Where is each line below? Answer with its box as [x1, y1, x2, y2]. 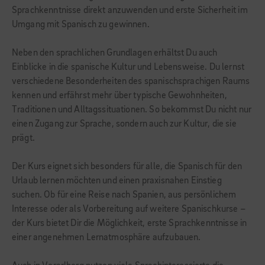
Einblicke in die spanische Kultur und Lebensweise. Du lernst [12, 63, 244, 72]
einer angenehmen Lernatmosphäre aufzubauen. [12, 233, 201, 243]
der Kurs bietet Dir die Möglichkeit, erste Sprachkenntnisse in [12, 219, 247, 228]
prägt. [12, 134, 35, 143]
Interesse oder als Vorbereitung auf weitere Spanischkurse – [12, 205, 245, 214]
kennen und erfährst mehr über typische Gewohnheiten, [12, 91, 227, 101]
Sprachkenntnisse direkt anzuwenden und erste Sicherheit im [12, 6, 248, 15]
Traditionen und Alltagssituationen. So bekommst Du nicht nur [12, 105, 251, 115]
